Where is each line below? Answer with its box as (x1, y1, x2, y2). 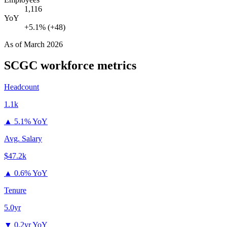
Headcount (4, 83, 39, 92)
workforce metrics (37, 59, 136, 72)
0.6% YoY (14, 169, 48, 178)
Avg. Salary (4, 134, 42, 143)
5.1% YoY (14, 117, 48, 126)
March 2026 (24, 40, 63, 49)
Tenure (4, 186, 26, 195)
